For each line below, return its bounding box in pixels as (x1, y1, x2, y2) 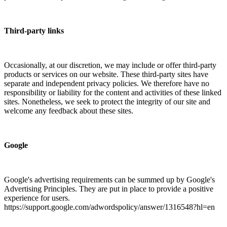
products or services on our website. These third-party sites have (4, 69, 208, 79)
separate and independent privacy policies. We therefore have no (4, 79, 209, 88)
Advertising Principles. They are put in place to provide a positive (4, 184, 213, 193)
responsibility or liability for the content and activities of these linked (4, 88, 221, 97)
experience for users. (4, 193, 70, 202)
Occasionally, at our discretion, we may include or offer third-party (4, 60, 216, 69)
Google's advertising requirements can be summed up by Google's (4, 175, 215, 184)
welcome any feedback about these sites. (4, 106, 133, 115)
